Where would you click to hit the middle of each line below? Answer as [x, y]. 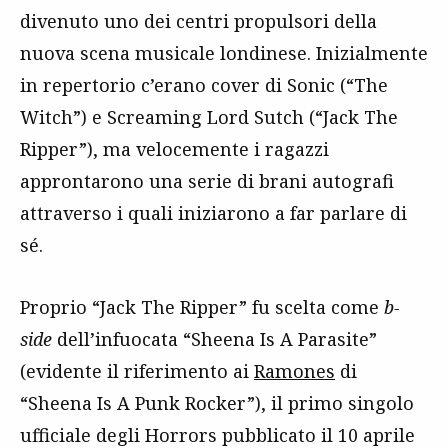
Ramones [294, 370]
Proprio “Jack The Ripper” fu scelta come [202, 306]
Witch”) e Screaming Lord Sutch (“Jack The [209, 116]
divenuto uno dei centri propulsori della [198, 20]
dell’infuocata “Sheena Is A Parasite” [214, 338]
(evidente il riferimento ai [137, 370]
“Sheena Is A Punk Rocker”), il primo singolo [217, 402]
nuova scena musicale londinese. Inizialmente [224, 52]
